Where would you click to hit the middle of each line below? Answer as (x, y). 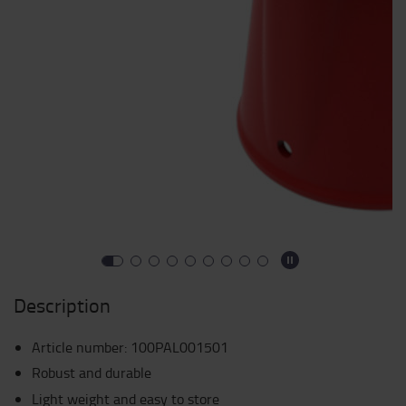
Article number (78, 347)
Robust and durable (92, 372)
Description (62, 305)
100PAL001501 (179, 347)
